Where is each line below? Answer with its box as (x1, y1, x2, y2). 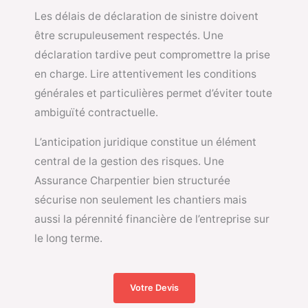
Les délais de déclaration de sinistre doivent (34, 9, 258, 23)
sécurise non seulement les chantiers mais (34, 193, 247, 207)
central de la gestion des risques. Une (34, 155, 224, 168)
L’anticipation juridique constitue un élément (34, 135, 256, 149)
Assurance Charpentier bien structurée (34, 174, 230, 188)
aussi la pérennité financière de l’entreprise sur (34, 212, 269, 226)
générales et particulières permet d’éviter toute (34, 86, 272, 100)
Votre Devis (129, 282, 179, 293)
